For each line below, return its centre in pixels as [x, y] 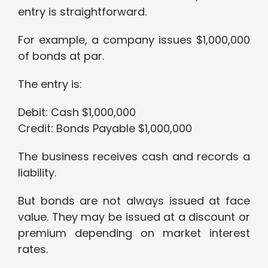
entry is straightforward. [82, 12]
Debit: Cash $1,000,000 [77, 112]
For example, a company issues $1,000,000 [134, 40]
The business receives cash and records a [134, 157]
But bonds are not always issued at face [134, 201]
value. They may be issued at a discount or [134, 217]
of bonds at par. [61, 56]
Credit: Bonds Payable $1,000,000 [105, 129]
